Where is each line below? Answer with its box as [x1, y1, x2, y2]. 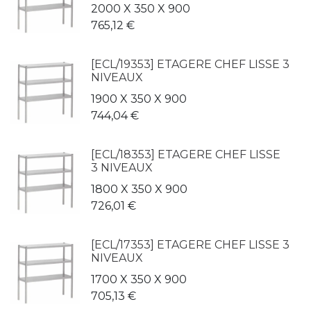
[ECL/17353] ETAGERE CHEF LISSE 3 [91, 238, 289, 251]
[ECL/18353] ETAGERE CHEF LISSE [91, 148, 280, 161]
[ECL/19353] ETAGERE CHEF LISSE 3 [91, 58, 289, 71]
